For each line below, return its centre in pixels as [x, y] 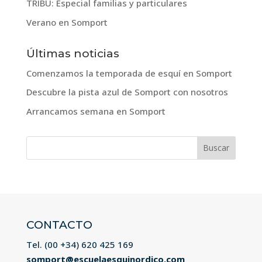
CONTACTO [59, 225]
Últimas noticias [73, 53]
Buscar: [42, 141]
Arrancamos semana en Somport [96, 111]
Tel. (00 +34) [54, 244]
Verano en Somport [67, 22]
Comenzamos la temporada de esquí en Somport [129, 73]
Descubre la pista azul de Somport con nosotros [127, 92]
